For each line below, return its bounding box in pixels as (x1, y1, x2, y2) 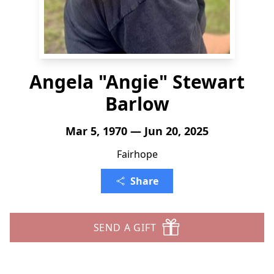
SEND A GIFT (93, 221, 157, 234)
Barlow (105, 91, 169, 116)
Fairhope (116, 147, 158, 161)
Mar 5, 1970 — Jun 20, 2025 (65, 124, 209, 138)
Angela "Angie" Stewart (29, 69, 245, 94)
